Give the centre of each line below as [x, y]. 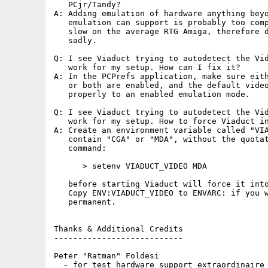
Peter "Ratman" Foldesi [106, 256]
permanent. [85, 202]
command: [80, 148]
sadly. [75, 40]
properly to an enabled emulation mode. [152, 94]
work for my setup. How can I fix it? [147, 67]
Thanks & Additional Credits [118, 229]
